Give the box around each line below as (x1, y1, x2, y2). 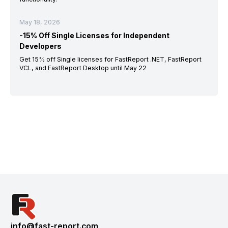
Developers (19, 42, 62, 51)
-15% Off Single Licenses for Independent (19, 31, 169, 40)
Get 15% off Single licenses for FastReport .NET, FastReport (19, 55, 202, 64)
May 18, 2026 (19, 18, 60, 26)
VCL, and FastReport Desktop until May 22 (19, 64, 147, 72)
